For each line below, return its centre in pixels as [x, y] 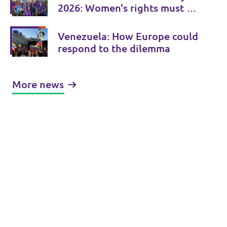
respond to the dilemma [114, 48]
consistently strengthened [119, 20]
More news [38, 84]
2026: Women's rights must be [128, 8]
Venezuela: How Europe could [128, 36]
